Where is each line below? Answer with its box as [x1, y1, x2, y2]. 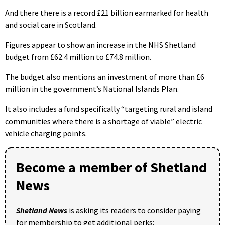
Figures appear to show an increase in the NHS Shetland [5, 39, 196, 50]
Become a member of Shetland [16, 158, 207, 176]
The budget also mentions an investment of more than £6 [5, 71, 204, 82]
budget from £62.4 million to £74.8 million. [5, 51, 151, 62]
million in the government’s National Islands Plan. [5, 83, 179, 94]
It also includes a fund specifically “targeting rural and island [5, 103, 212, 114]
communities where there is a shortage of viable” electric [5, 116, 202, 126]
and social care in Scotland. [5, 19, 97, 30]
